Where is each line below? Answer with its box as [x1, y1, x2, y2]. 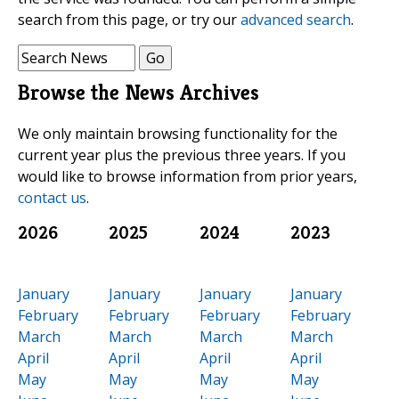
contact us [18, 187, 86, 208]
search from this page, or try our [18, 10, 240, 29]
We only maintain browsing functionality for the [18, 123, 338, 143]
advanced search [240, 10, 351, 29]
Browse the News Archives [18, 79, 259, 106]
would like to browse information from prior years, [18, 166, 357, 186]
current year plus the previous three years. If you [18, 144, 346, 165]
